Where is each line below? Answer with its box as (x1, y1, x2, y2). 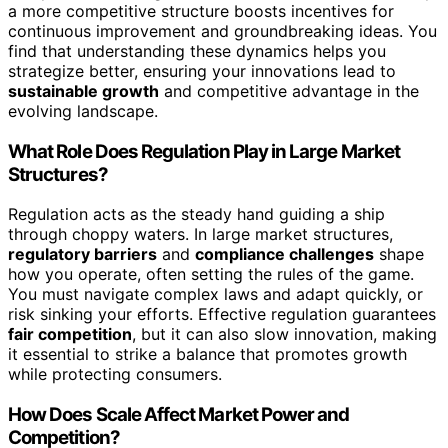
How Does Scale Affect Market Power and (8, 402, 350, 426)
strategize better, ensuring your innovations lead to (8, 60, 396, 81)
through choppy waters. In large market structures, (8, 224, 393, 245)
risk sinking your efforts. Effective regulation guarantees (8, 304, 436, 325)
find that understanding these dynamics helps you (8, 40, 386, 61)
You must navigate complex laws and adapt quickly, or (8, 284, 423, 305)
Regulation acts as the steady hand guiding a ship (8, 204, 385, 225)
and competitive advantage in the (159, 80, 419, 101)
